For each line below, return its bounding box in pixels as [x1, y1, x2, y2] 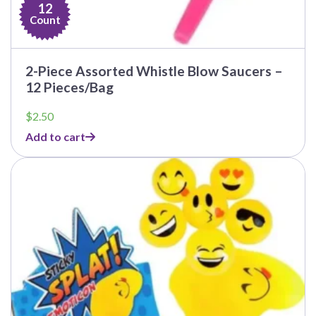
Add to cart [25, 130, 85, 144]
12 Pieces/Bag [25, 79, 114, 96]
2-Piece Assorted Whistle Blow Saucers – [25, 63, 283, 80]
